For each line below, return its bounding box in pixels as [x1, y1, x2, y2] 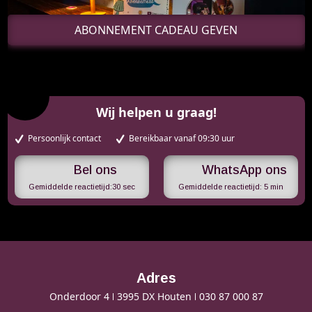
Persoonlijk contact [28, 132, 101, 144]
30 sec [111, 182, 135, 191]
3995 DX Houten [116, 290, 192, 303]
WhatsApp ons [202, 163, 287, 177]
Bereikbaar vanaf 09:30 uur [129, 132, 235, 144]
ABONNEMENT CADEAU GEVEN [75, 22, 237, 38]
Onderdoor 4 [49, 290, 109, 303]
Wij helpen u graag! [95, 104, 217, 120]
